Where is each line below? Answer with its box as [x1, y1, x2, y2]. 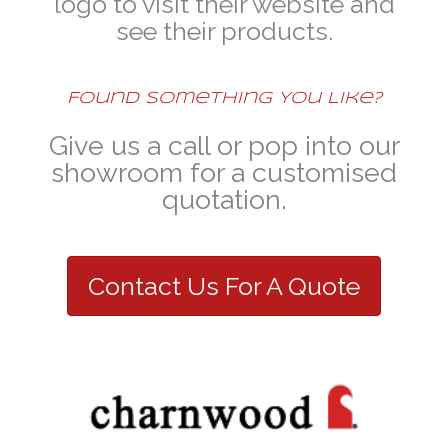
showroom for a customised [51, 156, 397, 188]
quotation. [161, 183, 287, 215]
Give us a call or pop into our [48, 129, 400, 161]
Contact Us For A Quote [88, 270, 360, 301]
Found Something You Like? [66, 90, 382, 106]
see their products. [115, 15, 333, 46]
